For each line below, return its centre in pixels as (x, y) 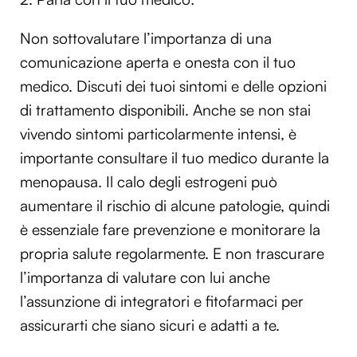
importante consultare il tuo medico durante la (175, 158)
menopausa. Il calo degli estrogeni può (149, 182)
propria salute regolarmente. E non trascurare (172, 254)
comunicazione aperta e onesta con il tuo (158, 63)
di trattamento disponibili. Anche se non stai (165, 110)
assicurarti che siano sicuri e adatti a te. (150, 326)
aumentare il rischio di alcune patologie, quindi (175, 206)
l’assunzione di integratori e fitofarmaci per (162, 302)
